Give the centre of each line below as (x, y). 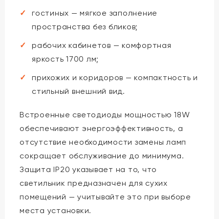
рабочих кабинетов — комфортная (102, 45)
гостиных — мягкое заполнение (95, 13)
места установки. (55, 210)
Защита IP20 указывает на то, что (88, 169)
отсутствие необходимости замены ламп (103, 142)
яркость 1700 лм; (65, 59)
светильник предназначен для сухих (94, 183)
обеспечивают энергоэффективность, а (101, 128)
